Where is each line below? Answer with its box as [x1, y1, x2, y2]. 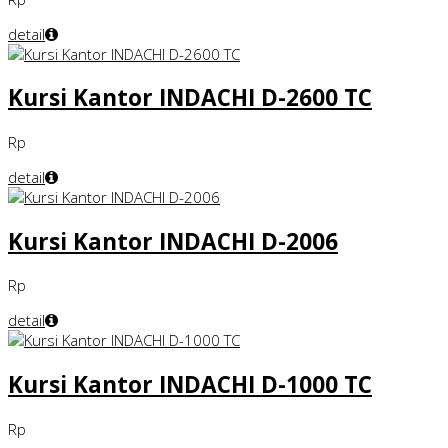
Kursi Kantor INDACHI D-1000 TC [8, 369, 372, 401]
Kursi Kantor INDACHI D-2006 [8, 225, 338, 257]
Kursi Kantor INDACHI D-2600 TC [8, 82, 372, 114]
